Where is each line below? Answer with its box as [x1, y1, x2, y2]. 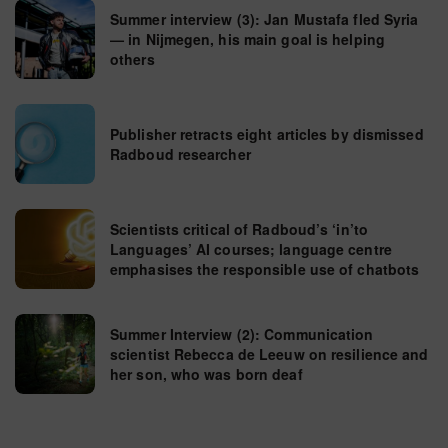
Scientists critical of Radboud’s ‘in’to [110, 219, 368, 239]
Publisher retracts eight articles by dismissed [110, 124, 424, 144]
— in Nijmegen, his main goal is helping [110, 29, 385, 49]
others [110, 49, 155, 69]
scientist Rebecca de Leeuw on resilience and [110, 344, 429, 364]
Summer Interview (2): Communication [110, 324, 374, 344]
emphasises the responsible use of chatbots [110, 259, 420, 279]
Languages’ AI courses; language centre [110, 239, 392, 259]
